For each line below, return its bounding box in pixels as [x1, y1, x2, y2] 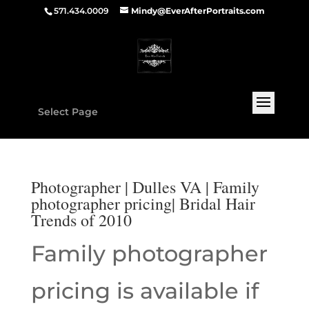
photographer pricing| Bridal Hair [30, 192, 255, 215]
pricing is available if [30, 277, 259, 304]
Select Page [37, 106, 98, 118]
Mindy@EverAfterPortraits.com [130, 6, 265, 16]
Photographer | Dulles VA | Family [30, 176, 259, 198]
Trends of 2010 [30, 209, 132, 231]
